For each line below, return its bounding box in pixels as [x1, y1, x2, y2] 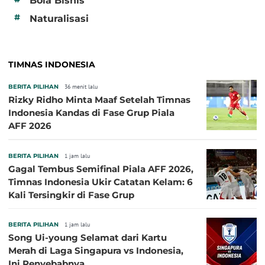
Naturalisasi [30, 12, 89, 24]
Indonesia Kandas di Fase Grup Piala [8, 106, 174, 118]
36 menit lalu [64, 82, 98, 91]
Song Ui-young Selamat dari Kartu [8, 231, 167, 243]
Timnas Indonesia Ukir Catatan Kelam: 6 [8, 176, 193, 188]
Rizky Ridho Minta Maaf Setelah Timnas [8, 93, 190, 105]
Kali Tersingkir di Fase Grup [8, 189, 134, 201]
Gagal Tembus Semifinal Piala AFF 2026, [8, 163, 193, 174]
